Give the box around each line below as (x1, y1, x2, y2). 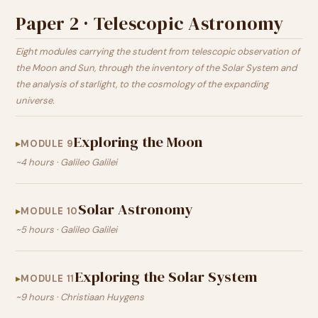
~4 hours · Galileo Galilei (16, 156, 117, 168)
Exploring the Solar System (75, 266, 258, 287)
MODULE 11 (21, 273, 75, 285)
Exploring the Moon (73, 131, 204, 152)
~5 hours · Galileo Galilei (16, 224, 117, 236)
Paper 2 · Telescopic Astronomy (16, 11, 284, 36)
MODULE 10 (21, 205, 79, 217)
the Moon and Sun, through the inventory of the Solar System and (16, 62, 297, 74)
